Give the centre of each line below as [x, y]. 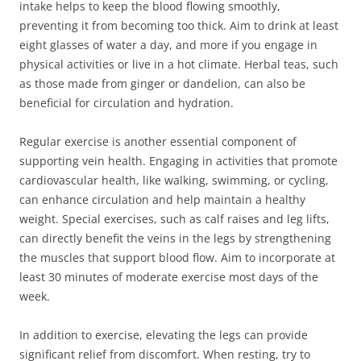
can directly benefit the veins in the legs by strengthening [175, 238]
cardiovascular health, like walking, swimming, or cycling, [174, 180]
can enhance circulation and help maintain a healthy [162, 199]
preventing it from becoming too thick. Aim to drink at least [179, 25]
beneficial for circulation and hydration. [127, 103]
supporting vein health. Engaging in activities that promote [178, 161]
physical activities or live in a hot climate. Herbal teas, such [179, 64]
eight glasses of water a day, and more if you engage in [168, 45]
